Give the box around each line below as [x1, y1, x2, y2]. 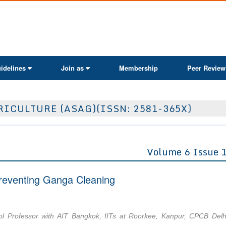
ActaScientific [115, 7, 157, 17]
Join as [61, 63, 84, 73]
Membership [119, 63, 158, 73]
